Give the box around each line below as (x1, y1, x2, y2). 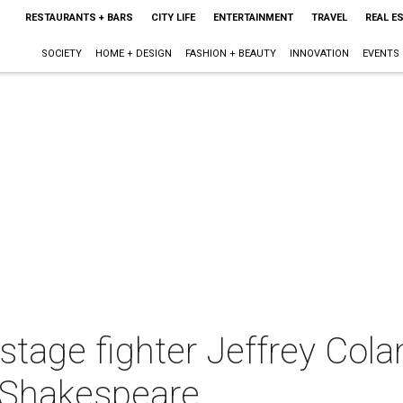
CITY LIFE (150, 12, 195, 23)
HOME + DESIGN (94, 48, 172, 59)
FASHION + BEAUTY (184, 48, 276, 59)
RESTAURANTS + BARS (24, 12, 133, 23)
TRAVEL (310, 12, 347, 23)
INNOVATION (289, 48, 349, 59)
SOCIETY (40, 48, 82, 59)
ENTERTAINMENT (212, 12, 293, 23)
